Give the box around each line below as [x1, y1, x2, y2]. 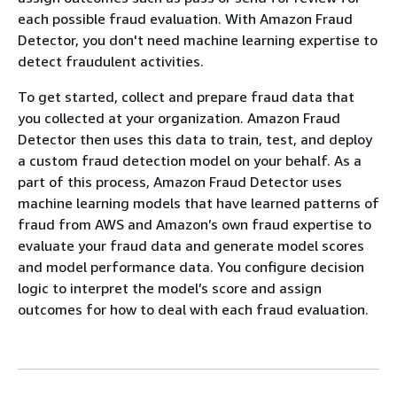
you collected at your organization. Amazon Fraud [18, 109, 340, 127]
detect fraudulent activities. [18, 52, 204, 70]
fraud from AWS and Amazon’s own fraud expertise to [18, 215, 371, 233]
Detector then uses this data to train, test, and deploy [18, 130, 372, 148]
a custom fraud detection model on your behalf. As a [18, 152, 362, 169]
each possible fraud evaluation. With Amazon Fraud [18, 10, 353, 27]
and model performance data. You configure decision [18, 258, 364, 276]
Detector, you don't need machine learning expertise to [18, 31, 378, 49]
